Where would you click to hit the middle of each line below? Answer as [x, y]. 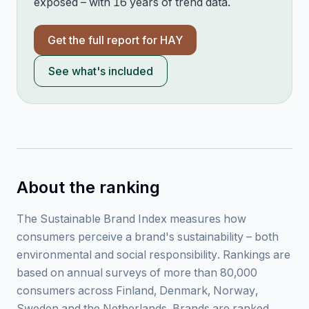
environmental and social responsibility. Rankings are [153, 255]
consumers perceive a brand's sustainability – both [148, 237]
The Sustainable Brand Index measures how [131, 219]
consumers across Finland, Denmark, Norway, [137, 290]
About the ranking [88, 187]
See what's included [101, 71]
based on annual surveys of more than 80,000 [137, 272]
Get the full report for [104, 40]
